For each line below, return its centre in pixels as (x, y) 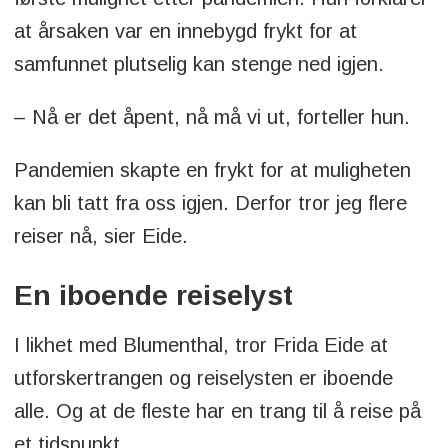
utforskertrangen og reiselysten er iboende (203, 378)
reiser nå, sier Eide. (103, 236)
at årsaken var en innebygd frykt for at (185, 31)
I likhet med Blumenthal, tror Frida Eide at (200, 345)
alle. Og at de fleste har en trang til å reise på (217, 411)
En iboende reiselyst (153, 296)
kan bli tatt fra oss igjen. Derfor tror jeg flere (210, 203)
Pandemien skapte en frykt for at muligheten (212, 170)
